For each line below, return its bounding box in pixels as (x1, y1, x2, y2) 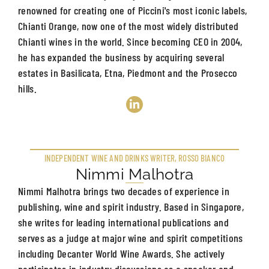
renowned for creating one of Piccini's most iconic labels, (18, 3, 247, 17)
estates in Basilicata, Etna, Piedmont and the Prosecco (18, 65, 238, 79)
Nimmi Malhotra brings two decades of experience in (18, 184, 229, 198)
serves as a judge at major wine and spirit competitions (18, 231, 243, 244)
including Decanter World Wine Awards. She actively (18, 246, 225, 260)
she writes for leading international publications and (18, 215, 229, 229)
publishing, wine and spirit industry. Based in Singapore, (18, 199, 244, 213)
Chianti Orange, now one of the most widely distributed (18, 19, 239, 32)
